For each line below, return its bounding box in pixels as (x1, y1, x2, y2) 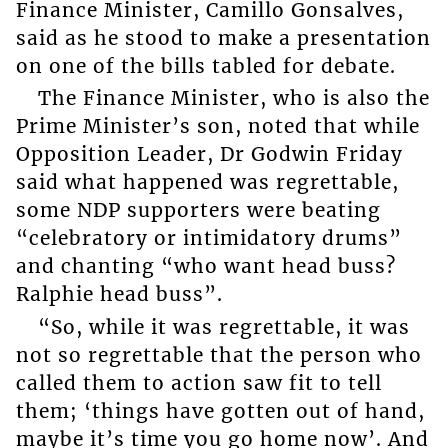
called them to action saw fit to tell (15, 370, 382, 395)
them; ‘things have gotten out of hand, (15, 398, 425, 423)
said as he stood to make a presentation (15, 26, 431, 51)
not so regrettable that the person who (15, 342, 422, 367)
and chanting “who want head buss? (15, 254, 396, 279)
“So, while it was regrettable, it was (37, 314, 410, 339)
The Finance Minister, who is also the (37, 86, 430, 111)
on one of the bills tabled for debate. (15, 54, 396, 79)
